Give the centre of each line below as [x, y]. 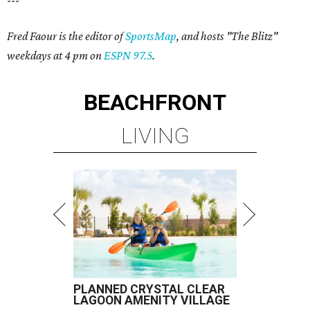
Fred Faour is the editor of [66, 36]
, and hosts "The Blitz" [227, 36]
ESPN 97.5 [128, 55]
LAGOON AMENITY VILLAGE [152, 300]
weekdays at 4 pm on [55, 55]
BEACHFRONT [155, 102]
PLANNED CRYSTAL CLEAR [149, 289]
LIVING [155, 136]
